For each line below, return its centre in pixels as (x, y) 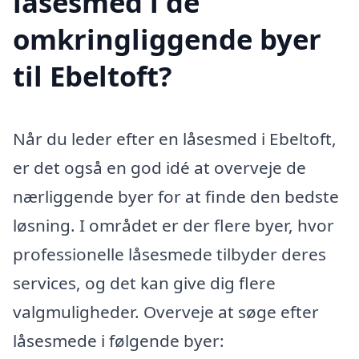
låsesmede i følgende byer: (119, 340)
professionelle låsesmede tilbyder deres (169, 254)
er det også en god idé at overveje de (159, 167)
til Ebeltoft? (93, 75)
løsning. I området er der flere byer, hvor (173, 225)
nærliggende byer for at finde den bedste (176, 196)
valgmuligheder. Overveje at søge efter (166, 311)
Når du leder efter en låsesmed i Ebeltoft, (175, 138)
